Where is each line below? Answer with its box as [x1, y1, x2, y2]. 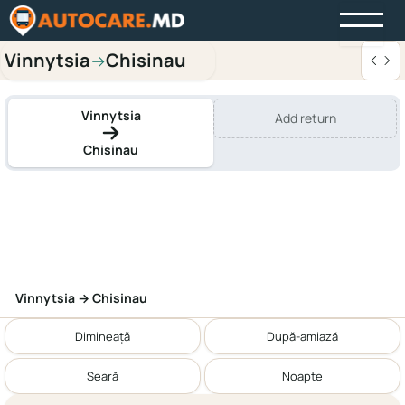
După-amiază [267, 327, 338, 344]
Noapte [282, 367, 323, 384]
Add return [274, 109, 336, 127]
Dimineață [75, 327, 130, 344]
